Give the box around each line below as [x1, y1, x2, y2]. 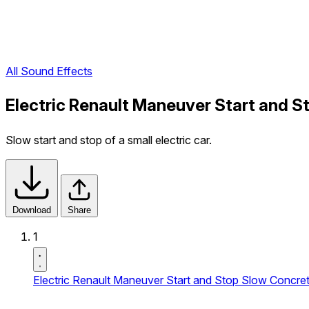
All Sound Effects [6, 64, 92, 79]
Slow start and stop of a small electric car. [6, 133, 212, 147]
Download [12, 205, 51, 215]
